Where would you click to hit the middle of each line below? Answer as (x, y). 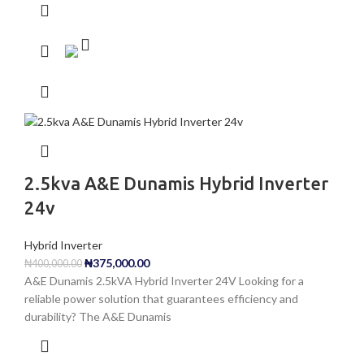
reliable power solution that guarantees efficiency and (161, 299)
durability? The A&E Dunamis (98, 317)
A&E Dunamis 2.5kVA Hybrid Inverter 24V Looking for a (164, 281)
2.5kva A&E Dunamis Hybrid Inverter (176, 184)
